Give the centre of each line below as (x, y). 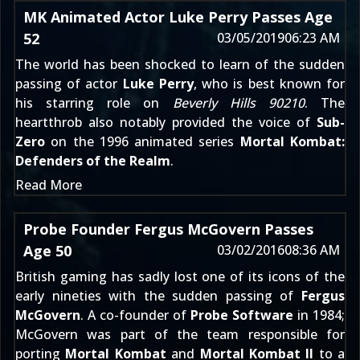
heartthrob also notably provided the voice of (166, 122)
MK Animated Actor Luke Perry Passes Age (178, 17)
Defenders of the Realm (93, 161)
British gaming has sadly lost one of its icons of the (180, 276)
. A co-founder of (135, 315)
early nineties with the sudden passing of (158, 296)
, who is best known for (269, 84)
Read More (49, 185)
